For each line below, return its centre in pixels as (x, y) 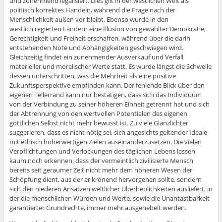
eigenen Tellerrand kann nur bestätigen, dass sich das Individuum (105, 95)
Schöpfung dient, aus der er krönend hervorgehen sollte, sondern (105, 180)
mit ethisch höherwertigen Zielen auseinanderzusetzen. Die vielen (105, 142)
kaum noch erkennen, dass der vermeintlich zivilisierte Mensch (101, 161)
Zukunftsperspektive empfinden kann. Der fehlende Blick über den (107, 85)
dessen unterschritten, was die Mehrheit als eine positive (92, 76)
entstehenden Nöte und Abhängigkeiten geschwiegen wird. (96, 48)
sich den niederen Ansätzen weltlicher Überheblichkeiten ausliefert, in (111, 189)
